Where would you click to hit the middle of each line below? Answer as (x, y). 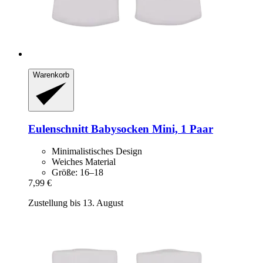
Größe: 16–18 (77, 173)
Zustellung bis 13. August (76, 203)
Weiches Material (84, 162)
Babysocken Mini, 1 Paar (151, 129)
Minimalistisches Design (97, 151)
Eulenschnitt (58, 129)
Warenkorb (51, 75)
